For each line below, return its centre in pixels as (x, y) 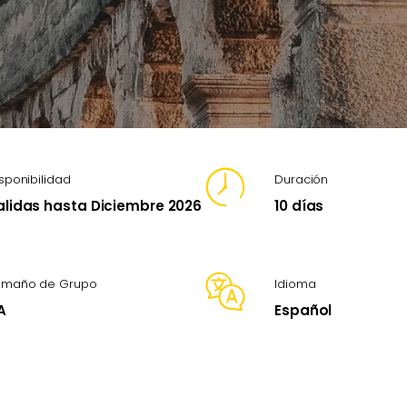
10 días (299, 206)
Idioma (295, 284)
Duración (302, 180)
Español (303, 311)
